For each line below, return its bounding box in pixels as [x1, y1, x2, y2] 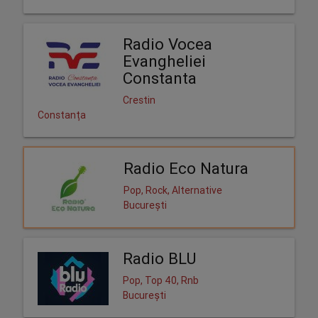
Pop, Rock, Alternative [123, 183, 222, 197]
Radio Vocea [122, 34, 212, 54]
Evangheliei [122, 51, 206, 71]
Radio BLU [122, 248, 196, 268]
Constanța [37, 108, 86, 121]
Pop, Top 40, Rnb [122, 273, 199, 287]
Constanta [122, 68, 197, 88]
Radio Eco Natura [123, 158, 248, 178]
